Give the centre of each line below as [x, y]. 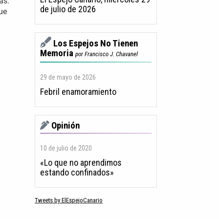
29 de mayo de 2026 [68, 77]
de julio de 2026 [68, 9]
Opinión [66, 126]
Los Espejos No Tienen [96, 44]
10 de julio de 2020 [66, 148]
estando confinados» [77, 173]
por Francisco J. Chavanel [107, 54]
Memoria [57, 54]
